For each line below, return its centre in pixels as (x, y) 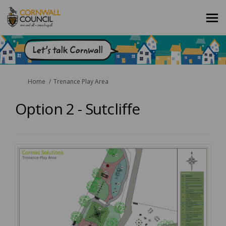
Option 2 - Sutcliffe (77, 109)
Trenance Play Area (81, 82)
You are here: (26, 81)
